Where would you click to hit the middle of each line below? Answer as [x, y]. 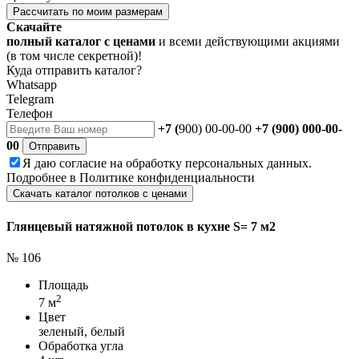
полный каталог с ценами [81, 42]
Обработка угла [81, 346]
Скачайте [34, 27]
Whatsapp [32, 85]
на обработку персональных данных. [209, 163]
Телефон [30, 114]
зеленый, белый [82, 332]
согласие [83, 163]
